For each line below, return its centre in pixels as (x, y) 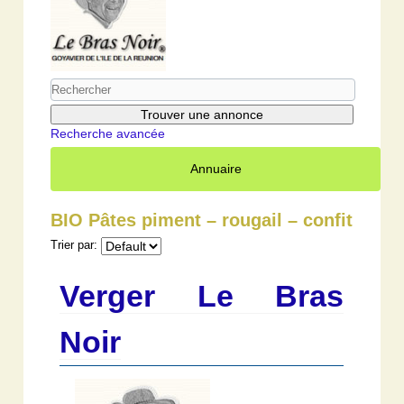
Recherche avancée (108, 133)
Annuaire (216, 168)
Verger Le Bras (202, 295)
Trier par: (74, 245)
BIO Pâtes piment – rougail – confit (202, 220)
